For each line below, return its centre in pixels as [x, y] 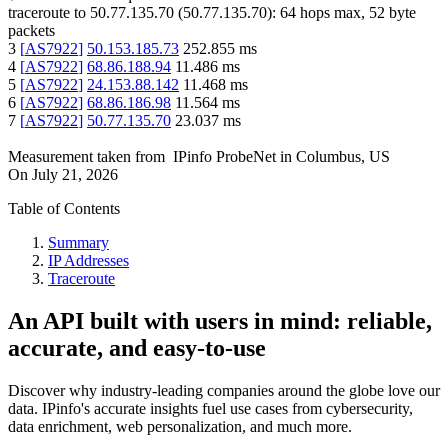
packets [31, 31]
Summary [78, 243]
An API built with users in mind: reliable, [220, 321]
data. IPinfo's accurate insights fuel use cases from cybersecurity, [210, 409]
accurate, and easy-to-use [137, 348]
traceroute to [47, 13]
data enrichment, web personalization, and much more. [180, 427]
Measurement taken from [86, 157]
